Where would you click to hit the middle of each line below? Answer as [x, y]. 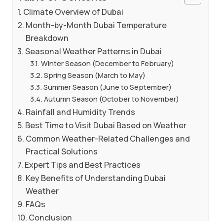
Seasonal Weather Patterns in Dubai [94, 51]
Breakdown [47, 38]
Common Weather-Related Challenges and [108, 138]
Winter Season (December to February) [107, 63]
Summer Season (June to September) [107, 87]
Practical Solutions [62, 151]
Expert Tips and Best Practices [83, 165]
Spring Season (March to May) [94, 75]
